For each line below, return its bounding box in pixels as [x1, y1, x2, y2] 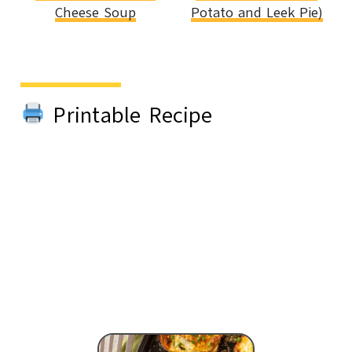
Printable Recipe [46, 99, 213, 130]
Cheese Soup [54, 2, 136, 22]
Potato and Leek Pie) [190, 2, 323, 22]
